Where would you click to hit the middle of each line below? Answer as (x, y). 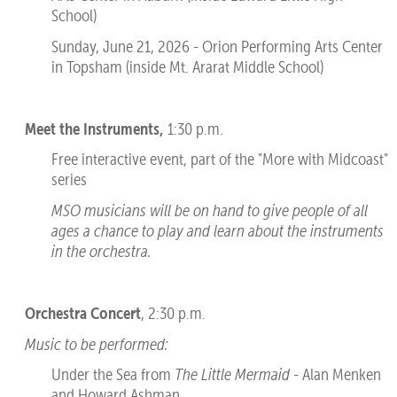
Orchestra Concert (82, 313)
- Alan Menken (335, 375)
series (69, 180)
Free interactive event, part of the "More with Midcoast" (219, 160)
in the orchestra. (101, 251)
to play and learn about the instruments (262, 230)
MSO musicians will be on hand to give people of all (209, 210)
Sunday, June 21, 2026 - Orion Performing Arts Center (217, 46)
